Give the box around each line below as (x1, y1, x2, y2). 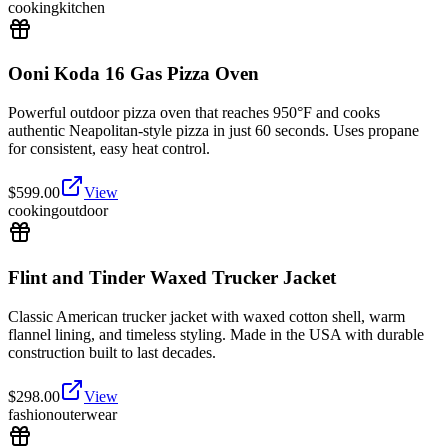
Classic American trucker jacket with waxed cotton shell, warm (8, 307, 405, 325)
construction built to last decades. (8, 343, 216, 361)
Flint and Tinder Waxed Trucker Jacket (8, 266, 336, 288)
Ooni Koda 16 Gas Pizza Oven (8, 63, 259, 85)
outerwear (54, 405, 117, 423)
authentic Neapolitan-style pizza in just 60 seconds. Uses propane (8, 122, 419, 140)
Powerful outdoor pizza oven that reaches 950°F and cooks (8, 104, 380, 122)
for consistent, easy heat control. (8, 140, 210, 158)
